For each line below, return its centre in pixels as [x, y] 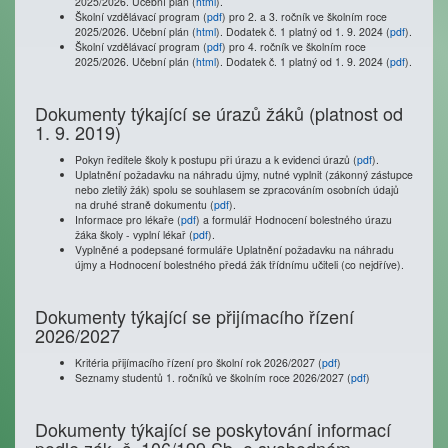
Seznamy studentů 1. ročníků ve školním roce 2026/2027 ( [213, 377]
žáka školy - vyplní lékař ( [134, 234]
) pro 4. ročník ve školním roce [294, 46]
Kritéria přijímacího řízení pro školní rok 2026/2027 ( [198, 362]
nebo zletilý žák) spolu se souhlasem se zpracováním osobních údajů [237, 189]
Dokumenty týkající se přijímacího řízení [194, 316]
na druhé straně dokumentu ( [144, 204]
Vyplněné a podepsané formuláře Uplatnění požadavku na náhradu [234, 249]
